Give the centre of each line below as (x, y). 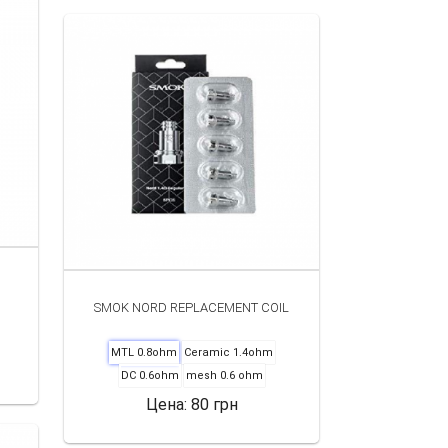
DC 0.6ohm (149, 375)
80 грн (214, 404)
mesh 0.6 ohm (224, 375)
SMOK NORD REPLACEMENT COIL (191, 307)
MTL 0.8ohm (143, 352)
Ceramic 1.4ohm (228, 352)
